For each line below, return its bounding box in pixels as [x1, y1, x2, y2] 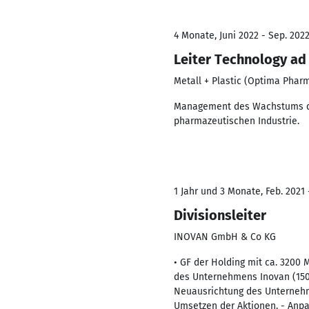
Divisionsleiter [174, 207, 266, 223]
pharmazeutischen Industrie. [174, 115, 299, 127]
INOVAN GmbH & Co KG [174, 231, 276, 243]
